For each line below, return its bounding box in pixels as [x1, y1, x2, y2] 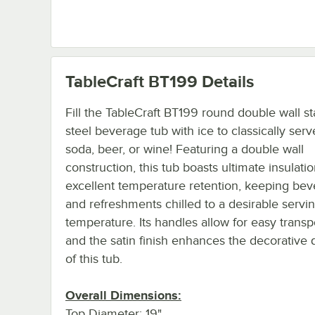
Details [198, 71, 254, 91]
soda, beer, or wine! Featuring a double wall [65, 141, 304, 156]
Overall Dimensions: [65, 288, 181, 302]
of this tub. [65, 251, 122, 266]
